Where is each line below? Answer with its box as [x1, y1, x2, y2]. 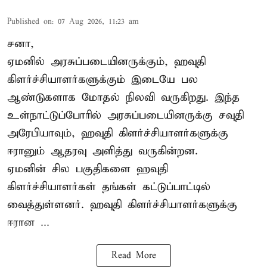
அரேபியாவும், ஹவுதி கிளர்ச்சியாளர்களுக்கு [7, 126, 228, 141]
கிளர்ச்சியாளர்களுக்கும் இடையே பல [7, 73, 198, 87]
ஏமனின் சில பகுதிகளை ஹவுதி [7, 162, 168, 176]
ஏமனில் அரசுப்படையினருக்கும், [7, 55, 174, 69]
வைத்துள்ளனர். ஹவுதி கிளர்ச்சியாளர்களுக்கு [7, 198, 237, 212]
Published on [7, 17, 52, 27]
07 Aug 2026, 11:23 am [58, 17, 139, 27]
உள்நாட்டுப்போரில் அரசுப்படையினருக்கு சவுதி [7, 108, 244, 123]
